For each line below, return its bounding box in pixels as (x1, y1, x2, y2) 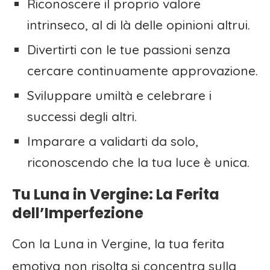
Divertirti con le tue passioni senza (27, 42, 230, 58)
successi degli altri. (27, 108, 137, 125)
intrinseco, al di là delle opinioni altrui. (27, 17, 250, 33)
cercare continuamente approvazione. (27, 63, 258, 79)
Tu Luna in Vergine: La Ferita (12, 184, 219, 205)
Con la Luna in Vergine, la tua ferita (12, 236, 224, 252)
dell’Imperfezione (12, 203, 143, 224)
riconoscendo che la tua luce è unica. (27, 154, 250, 171)
